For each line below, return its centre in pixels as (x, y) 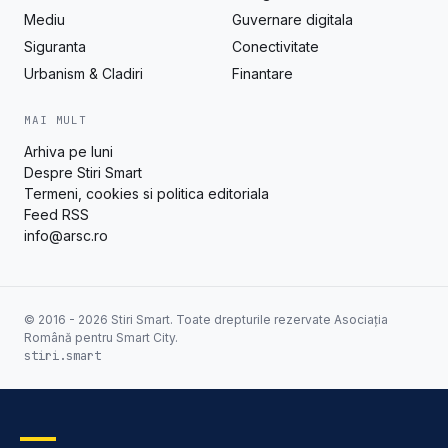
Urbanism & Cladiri (83, 74)
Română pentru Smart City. (101, 338)
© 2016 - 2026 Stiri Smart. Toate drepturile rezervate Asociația (206, 320)
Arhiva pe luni (68, 152)
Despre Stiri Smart (83, 173)
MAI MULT (56, 120)
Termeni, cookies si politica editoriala (146, 194)
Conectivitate (275, 47)
